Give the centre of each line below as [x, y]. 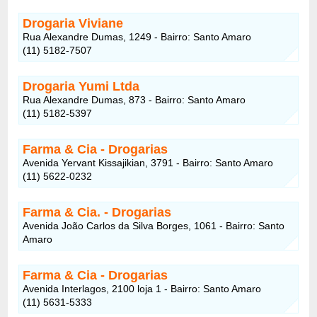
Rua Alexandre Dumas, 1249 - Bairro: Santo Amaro [137, 36]
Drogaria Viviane [73, 23]
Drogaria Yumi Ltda [81, 86]
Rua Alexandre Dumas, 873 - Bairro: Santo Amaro [134, 99]
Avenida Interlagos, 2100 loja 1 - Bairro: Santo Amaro [142, 288]
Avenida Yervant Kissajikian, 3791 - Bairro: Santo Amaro [148, 162]
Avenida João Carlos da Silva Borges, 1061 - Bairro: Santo [154, 225]
